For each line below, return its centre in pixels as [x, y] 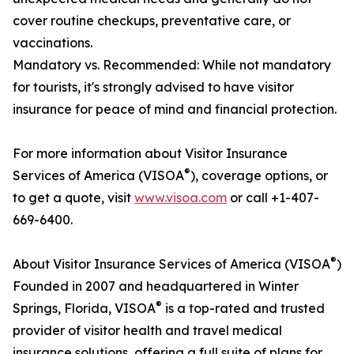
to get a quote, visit [73, 198]
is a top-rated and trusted [243, 309]
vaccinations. [53, 43]
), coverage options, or [259, 176]
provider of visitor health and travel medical [147, 331]
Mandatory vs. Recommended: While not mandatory [172, 65]
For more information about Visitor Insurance [150, 154]
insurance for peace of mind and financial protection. [175, 109]
